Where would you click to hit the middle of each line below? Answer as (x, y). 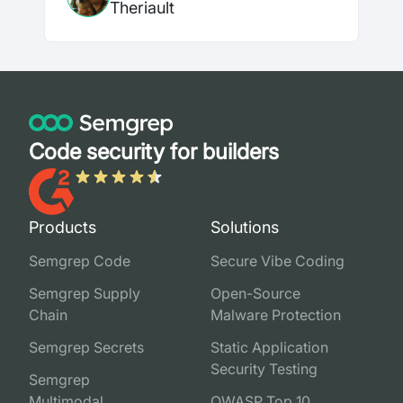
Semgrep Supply (85, 294)
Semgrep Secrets (86, 348)
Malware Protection (275, 315)
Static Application (269, 348)
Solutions (244, 228)
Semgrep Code (80, 261)
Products (63, 228)
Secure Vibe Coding (277, 261)
